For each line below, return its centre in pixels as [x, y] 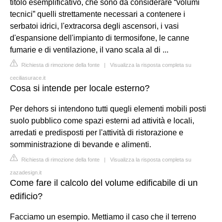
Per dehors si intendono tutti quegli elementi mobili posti [108, 109]
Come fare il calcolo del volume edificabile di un [104, 183]
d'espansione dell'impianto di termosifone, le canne [100, 38]
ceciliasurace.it [28, 78]
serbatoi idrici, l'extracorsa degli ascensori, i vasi [94, 26]
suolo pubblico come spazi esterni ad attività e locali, [102, 120]
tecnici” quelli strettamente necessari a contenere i [98, 14]
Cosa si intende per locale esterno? [80, 88]
